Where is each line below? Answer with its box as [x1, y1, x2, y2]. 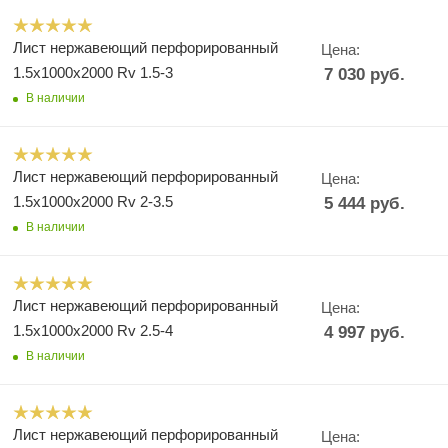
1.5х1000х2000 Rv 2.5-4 [13, 322, 173, 339]
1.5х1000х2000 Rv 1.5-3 [13, 64, 173, 81]
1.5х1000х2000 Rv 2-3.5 [13, 193, 173, 210]
